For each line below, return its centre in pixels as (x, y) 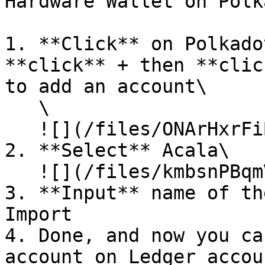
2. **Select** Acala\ (117, 150)
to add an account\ (106, 86)
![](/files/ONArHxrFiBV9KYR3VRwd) (22, 129)
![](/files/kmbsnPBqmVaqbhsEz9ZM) (22, 172)
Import (38, 214)
